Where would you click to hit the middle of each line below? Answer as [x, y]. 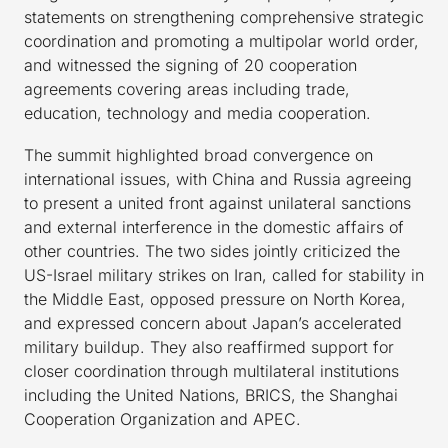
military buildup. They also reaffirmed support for [209, 347]
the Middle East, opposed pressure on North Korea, [215, 299]
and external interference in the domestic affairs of [214, 227]
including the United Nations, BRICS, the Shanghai [211, 395]
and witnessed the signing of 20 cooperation [190, 65]
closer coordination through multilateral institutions [211, 371]
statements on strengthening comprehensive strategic [224, 17]
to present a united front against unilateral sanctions [217, 203]
